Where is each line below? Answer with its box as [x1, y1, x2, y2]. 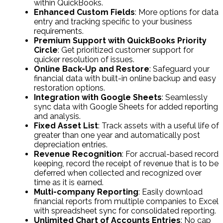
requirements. [34, 26, 84, 36]
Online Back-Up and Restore [34, 64, 149, 74]
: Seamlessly [162, 92, 208, 102]
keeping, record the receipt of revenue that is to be [34, 158, 219, 168]
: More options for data [135, 7, 219, 17]
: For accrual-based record [122, 149, 219, 159]
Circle [34, 45, 58, 55]
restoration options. [34, 83, 105, 93]
